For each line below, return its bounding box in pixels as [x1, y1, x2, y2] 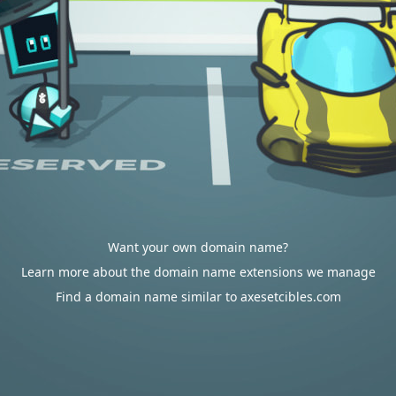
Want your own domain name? [108, 239, 288, 255]
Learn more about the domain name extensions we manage [20, 263, 376, 280]
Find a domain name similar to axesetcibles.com [55, 288, 341, 305]
